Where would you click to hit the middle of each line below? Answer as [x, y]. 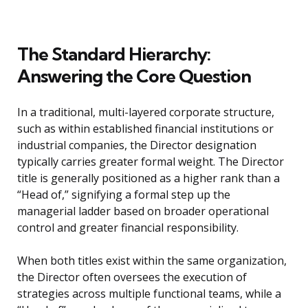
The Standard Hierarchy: [114, 54]
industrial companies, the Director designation [137, 145]
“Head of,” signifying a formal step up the [124, 195]
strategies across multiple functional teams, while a [149, 294]
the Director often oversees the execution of [132, 277]
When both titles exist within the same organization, [152, 261]
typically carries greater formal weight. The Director [151, 162]
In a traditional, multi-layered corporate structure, [146, 112]
